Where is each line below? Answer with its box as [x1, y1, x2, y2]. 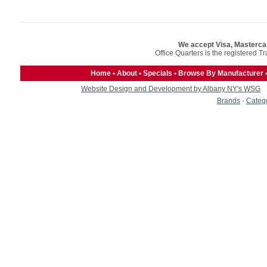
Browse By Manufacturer [178, 69, 263, 77]
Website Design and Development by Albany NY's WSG [81, 85, 260, 93]
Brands [217, 97, 240, 105]
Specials [143, 69, 172, 77]
